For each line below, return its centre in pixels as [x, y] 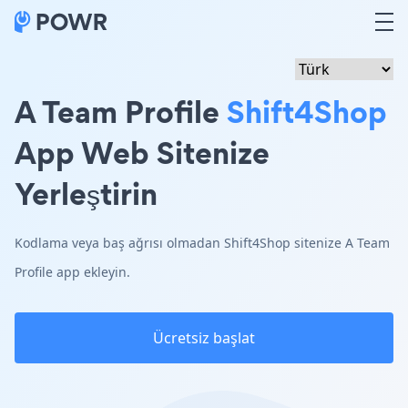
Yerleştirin [86, 194]
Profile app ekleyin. [72, 272]
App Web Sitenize [142, 153]
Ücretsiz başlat [204, 338]
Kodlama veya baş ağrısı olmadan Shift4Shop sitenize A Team [202, 243]
